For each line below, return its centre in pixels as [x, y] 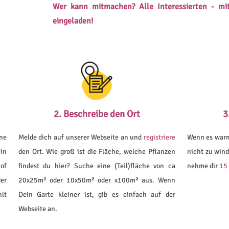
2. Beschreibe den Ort [97, 114]
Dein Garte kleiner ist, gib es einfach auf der [97, 195]
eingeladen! [73, 21]
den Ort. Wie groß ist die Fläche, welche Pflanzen [97, 152]
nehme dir [203, 166]
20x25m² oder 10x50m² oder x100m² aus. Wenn [97, 180]
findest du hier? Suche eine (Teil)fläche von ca [97, 166]
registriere [159, 138]
